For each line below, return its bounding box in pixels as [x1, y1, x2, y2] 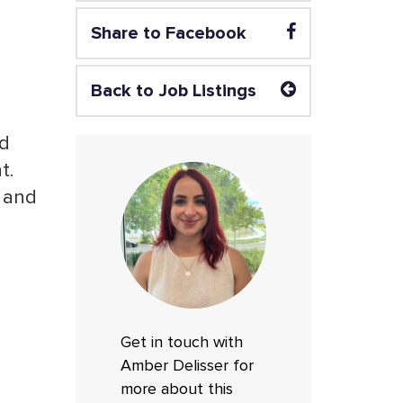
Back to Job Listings [90, 80, 256, 102]
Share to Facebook [90, 22, 246, 44]
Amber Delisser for [120, 357, 254, 374]
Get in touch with [120, 334, 243, 351]
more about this [120, 381, 233, 398]
